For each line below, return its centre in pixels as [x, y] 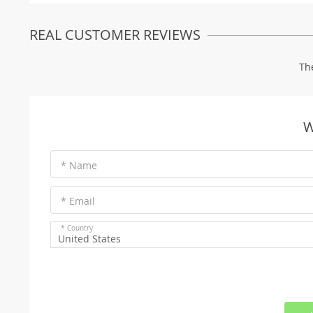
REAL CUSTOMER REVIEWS [115, 34]
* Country [77, 228]
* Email [78, 201]
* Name [79, 165]
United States [89, 238]
